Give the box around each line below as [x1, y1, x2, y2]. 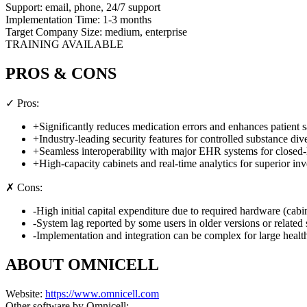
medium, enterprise [105, 26, 187, 38]
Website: [5, 287, 42, 299]
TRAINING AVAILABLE [5, 38, 123, 51]
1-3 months [103, 14, 151, 26]
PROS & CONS [5, 64, 116, 83]
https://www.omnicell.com [45, 287, 159, 299]
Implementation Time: [5, 14, 103, 26]
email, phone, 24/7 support [45, 1, 160, 14]
